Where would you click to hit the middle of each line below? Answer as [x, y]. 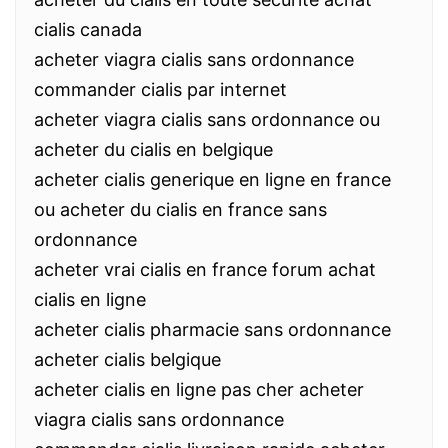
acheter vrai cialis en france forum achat [205, 269]
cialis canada [88, 29]
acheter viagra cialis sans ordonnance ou [207, 119]
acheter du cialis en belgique [153, 149]
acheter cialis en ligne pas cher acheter [199, 389]
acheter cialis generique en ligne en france [212, 179]
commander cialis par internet [160, 89]
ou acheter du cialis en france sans [180, 209]
